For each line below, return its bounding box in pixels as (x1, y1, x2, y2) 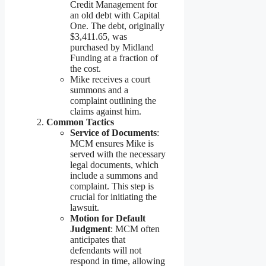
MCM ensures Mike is (70, 138, 154, 149)
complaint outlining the (70, 96, 156, 106)
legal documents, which (70, 160, 159, 170)
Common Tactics (46, 117, 114, 128)
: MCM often (110, 224, 160, 235)
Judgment (70, 224, 110, 235)
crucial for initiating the (70, 192, 157, 202)
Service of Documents (70, 128, 157, 138)
